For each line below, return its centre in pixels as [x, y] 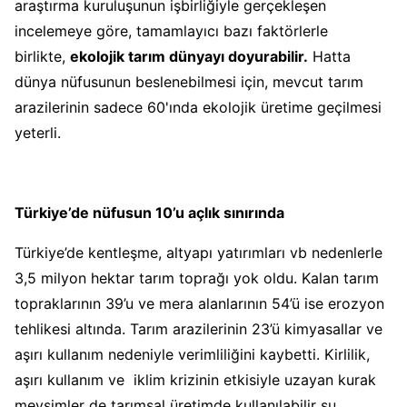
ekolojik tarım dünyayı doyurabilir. [189, 56]
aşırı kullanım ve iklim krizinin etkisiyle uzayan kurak [195, 379]
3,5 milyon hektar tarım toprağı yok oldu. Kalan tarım [197, 278]
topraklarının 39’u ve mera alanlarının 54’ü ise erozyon [199, 303]
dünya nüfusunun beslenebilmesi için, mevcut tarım [189, 81]
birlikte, [42, 56]
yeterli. [40, 132]
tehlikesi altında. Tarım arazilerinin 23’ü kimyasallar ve [199, 328]
